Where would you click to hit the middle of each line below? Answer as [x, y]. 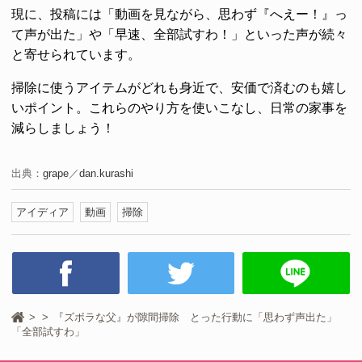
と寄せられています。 [76, 55]
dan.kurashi [106, 174]
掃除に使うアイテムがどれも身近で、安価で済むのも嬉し [179, 88]
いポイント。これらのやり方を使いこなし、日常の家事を [179, 108]
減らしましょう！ [63, 128]
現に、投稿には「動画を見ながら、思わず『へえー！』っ [179, 15]
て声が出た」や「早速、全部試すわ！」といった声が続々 [179, 35]
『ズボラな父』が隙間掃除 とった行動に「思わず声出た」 [195, 318]
